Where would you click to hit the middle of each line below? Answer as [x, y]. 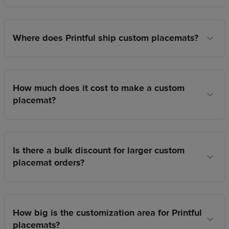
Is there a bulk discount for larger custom [99, 151]
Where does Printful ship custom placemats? [106, 38]
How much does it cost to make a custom [99, 88]
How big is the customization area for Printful [107, 213]
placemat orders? [49, 163]
